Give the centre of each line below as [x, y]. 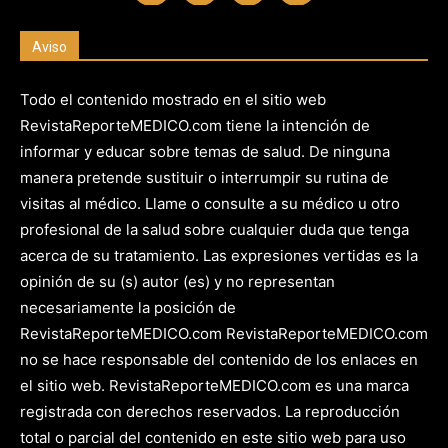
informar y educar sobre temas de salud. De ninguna [205, 152]
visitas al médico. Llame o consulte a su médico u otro [210, 204]
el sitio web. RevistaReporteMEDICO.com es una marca [214, 386]
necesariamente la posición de [128, 308]
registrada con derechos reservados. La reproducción [210, 412]
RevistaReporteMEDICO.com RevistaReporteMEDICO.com [224, 334]
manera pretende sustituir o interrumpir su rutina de [204, 178]
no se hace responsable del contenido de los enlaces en [219, 360]
